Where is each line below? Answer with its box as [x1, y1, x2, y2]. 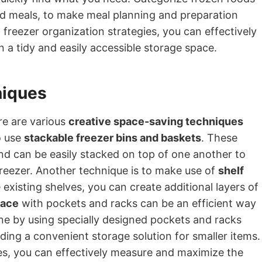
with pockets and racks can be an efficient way [19, 197, 256, 209]
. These [201, 132, 237, 144]
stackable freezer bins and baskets [24, 132, 201, 144]
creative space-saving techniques [68, 115, 243, 127]
